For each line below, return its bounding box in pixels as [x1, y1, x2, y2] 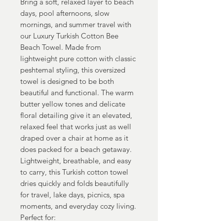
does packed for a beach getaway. [20, 145, 132, 154]
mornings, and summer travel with [20, 20, 131, 29]
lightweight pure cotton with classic [20, 54, 136, 63]
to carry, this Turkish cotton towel [20, 167, 128, 177]
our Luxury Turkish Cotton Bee [20, 31, 118, 40]
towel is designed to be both [20, 76, 114, 86]
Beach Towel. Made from [20, 42, 101, 52]
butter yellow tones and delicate [20, 99, 125, 109]
